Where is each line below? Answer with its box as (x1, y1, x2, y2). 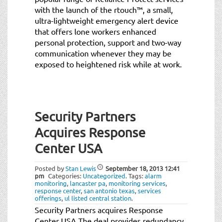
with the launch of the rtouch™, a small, (35, 4, 173, 14)
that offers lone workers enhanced (35, 26, 156, 36)
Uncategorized (83, 171, 125, 180)
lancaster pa (70, 178, 106, 187)
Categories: (48, 171, 83, 180)
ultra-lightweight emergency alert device (35, 15, 178, 25)
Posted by (35, 164, 65, 172)
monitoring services (109, 178, 166, 187)
